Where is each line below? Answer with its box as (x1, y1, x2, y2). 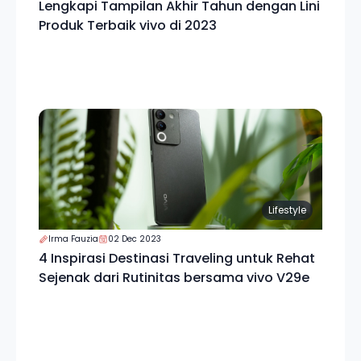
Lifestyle (268, 203, 306, 217)
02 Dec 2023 (108, 233, 161, 245)
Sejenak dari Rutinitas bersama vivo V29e (39, 268, 309, 287)
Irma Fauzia (48, 233, 98, 245)
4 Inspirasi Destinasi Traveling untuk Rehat (39, 249, 315, 268)
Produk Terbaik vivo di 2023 (39, 16, 217, 35)
